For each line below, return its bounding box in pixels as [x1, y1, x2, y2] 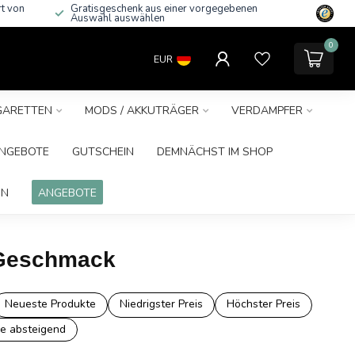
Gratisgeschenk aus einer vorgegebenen [71, 2, 258, 16]
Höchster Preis [226, 296, 300, 311]
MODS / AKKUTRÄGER [84, 103, 199, 118]
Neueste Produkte [4, 296, 96, 311]
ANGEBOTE [37, 185, 97, 200]
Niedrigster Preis [119, 296, 203, 311]
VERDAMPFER [231, 103, 303, 118]
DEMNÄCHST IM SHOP [157, 144, 273, 159]
